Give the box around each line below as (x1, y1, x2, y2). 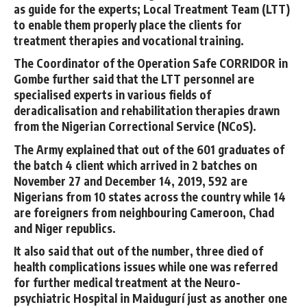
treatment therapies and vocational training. (14, 32, 244, 48)
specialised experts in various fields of (14, 87, 211, 102)
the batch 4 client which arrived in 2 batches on (14, 157, 257, 173)
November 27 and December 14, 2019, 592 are (14, 173, 247, 188)
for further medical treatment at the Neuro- (14, 275, 241, 290)
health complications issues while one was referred (14, 259, 278, 274)
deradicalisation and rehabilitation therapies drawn (14, 103, 280, 118)
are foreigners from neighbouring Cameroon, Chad (14, 204, 274, 220)
